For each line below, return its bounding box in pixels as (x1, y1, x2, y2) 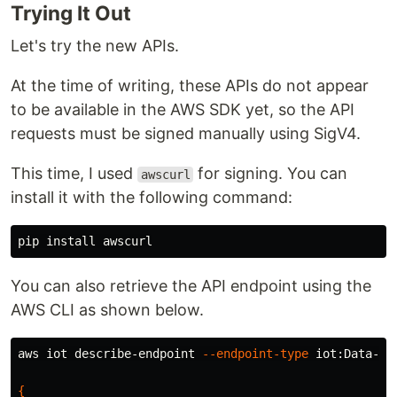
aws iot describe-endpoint (18, 346, 202, 361)
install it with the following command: (11, 188, 292, 206)
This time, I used (11, 164, 137, 183)
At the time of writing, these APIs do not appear (11, 76, 369, 95)
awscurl (140, 167, 191, 182)
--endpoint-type (202, 346, 308, 361)
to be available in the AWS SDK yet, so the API (11, 100, 354, 119)
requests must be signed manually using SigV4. (11, 124, 361, 143)
